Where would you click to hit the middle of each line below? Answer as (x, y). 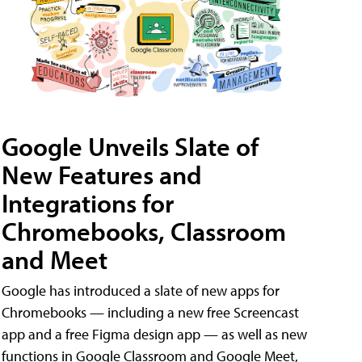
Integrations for (88, 203)
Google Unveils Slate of (130, 147)
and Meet (55, 260)
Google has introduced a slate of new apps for (141, 291)
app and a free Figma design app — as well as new (154, 335)
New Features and (102, 175)
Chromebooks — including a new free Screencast (150, 313)
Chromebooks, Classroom (144, 232)
